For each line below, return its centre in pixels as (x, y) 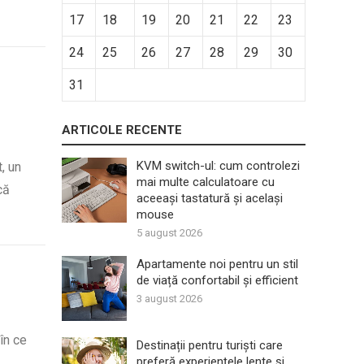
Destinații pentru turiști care (210, 345)
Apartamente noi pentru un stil (217, 264)
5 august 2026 (169, 233)
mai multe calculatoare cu (206, 182)
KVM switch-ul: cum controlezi (218, 166)
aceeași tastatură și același (210, 198)
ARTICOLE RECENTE (122, 130)
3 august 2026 (169, 299)
